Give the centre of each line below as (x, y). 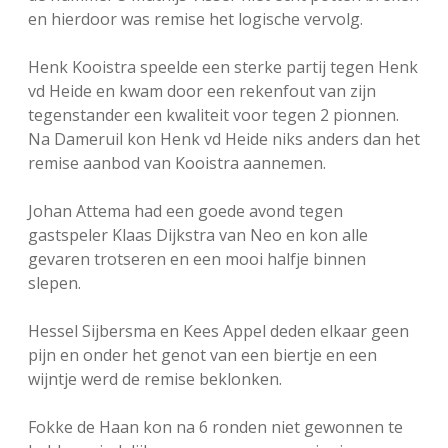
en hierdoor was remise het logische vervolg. (195, 19)
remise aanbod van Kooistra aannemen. (179, 163)
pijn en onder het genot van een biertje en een (202, 355)
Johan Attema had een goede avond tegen (185, 211)
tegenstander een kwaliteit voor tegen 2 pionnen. (213, 115)
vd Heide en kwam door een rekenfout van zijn (202, 91)
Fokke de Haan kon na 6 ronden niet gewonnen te (215, 427)
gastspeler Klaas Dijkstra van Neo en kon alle (198, 235)
